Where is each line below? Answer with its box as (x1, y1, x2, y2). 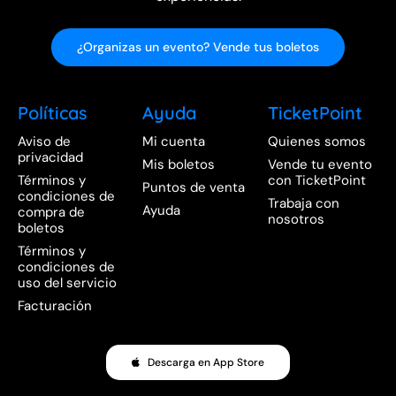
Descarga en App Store (147, 355, 264, 370)
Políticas (17, 102, 88, 125)
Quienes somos (267, 133, 366, 151)
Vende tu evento (267, 156, 372, 174)
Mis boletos (142, 156, 216, 174)
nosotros (267, 210, 324, 229)
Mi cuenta (142, 133, 206, 151)
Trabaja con (267, 194, 339, 213)
